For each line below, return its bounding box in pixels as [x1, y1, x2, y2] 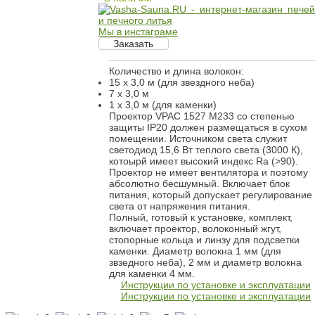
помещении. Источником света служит [108, 133, 287, 144]
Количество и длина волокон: [108, 65, 244, 77]
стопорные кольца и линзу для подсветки [108, 234, 300, 245]
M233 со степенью [205, 110, 295, 122]
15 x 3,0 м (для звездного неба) [108, 77, 255, 88]
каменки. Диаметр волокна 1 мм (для [108, 245, 281, 257]
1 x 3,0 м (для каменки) [108, 99, 217, 110]
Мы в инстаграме [98, 26, 178, 37]
